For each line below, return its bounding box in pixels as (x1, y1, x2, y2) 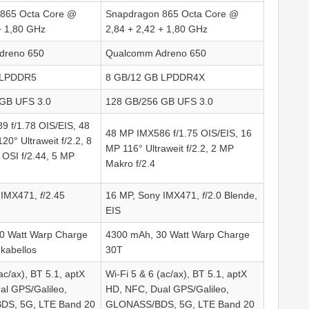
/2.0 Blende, (205, 190, 257, 201)
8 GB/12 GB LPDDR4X (106, 72, 205, 83)
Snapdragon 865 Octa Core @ (106, 8, 239, 20)
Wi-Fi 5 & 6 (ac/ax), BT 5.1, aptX (106, 268, 247, 280)
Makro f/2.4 (106, 158, 155, 170)
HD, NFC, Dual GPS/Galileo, (106, 283, 229, 295)
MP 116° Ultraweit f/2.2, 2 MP (106, 143, 234, 154)
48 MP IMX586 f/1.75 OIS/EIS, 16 (106, 128, 252, 139)
